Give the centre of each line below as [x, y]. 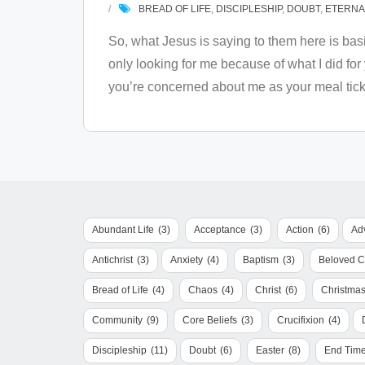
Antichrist [112, 260]
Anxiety [187, 260]
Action [300, 230]
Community [117, 320]
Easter [270, 350]
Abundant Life [123, 230]
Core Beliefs [210, 320]
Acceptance [220, 230]
